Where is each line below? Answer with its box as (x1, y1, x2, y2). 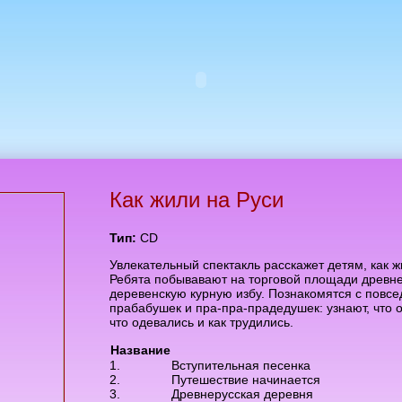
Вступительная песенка (171, 358, 310, 372)
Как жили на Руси (109, 188, 284, 212)
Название (110, 343, 170, 357)
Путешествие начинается (171, 372, 320, 387)
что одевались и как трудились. (109, 315, 293, 329)
